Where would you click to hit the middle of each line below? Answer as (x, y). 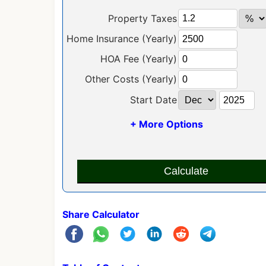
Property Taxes (142, 18)
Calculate (186, 171)
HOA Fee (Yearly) (138, 58)
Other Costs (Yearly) (131, 79)
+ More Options (167, 124)
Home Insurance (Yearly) (121, 38)
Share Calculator (101, 214)
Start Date (153, 99)
